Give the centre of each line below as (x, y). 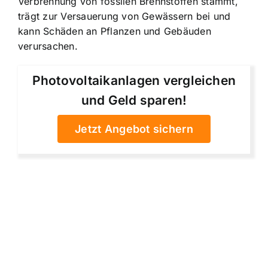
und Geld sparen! (134, 100)
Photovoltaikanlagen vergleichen (134, 81)
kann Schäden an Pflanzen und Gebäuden (115, 31)
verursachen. (48, 46)
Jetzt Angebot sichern (134, 129)
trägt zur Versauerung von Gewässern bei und (124, 16)
